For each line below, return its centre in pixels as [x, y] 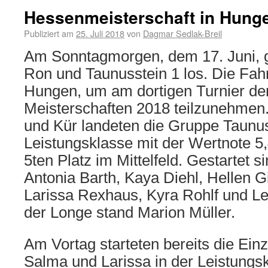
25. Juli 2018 [100, 33]
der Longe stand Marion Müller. [130, 212]
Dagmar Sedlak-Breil [182, 33]
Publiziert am [49, 33]
